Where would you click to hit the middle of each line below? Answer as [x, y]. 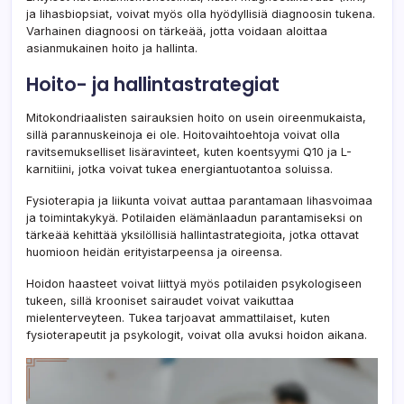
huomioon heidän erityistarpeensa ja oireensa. [154, 252]
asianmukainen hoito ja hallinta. [112, 48]
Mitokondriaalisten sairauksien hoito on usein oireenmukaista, [196, 117]
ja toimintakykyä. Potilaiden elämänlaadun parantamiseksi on [194, 217]
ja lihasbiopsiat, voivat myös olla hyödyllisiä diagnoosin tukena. [201, 14]
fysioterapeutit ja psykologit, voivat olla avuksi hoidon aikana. [197, 335]
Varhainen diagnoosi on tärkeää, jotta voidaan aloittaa [177, 31]
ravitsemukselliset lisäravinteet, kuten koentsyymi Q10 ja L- [189, 151]
